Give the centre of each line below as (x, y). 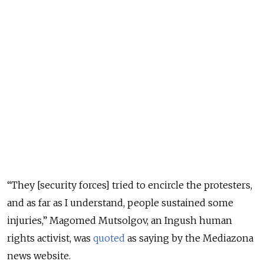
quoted (109, 238)
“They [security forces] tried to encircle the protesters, (130, 185)
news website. (39, 255)
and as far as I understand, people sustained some (120, 202)
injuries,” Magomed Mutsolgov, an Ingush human (120, 220)
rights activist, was (50, 238)
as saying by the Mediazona (189, 238)
